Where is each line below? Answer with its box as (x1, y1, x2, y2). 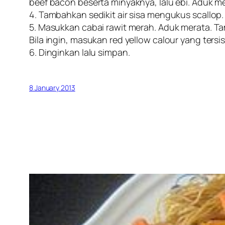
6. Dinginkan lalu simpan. (29, 46, 130, 59)
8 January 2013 (29, 83, 75, 93)
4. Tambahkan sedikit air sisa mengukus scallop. (29, 9, 224, 21)
